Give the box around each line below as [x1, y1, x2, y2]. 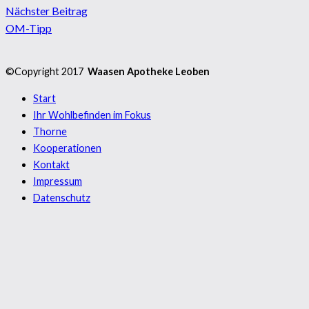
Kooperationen [33, 141, 101, 154]
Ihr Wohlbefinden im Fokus [33, 108, 151, 121]
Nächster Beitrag [6, 3, 88, 17]
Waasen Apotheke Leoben [86, 66, 212, 78]
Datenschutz [33, 191, 90, 203]
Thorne [33, 125, 67, 137]
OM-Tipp [6, 21, 52, 34]
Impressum [33, 175, 82, 187]
